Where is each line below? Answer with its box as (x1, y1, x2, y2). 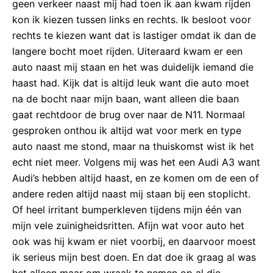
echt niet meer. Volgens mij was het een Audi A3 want (12, 155, 260, 168)
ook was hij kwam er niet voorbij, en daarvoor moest (12, 235, 256, 247)
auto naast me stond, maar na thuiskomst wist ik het (12, 140, 254, 152)
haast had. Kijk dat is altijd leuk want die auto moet (12, 76, 249, 89)
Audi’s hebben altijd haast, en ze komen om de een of (12, 171, 259, 184)
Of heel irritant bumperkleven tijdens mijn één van (12, 203, 241, 216)
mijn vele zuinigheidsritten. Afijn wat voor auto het (12, 219, 244, 232)
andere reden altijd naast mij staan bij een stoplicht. (12, 187, 250, 200)
